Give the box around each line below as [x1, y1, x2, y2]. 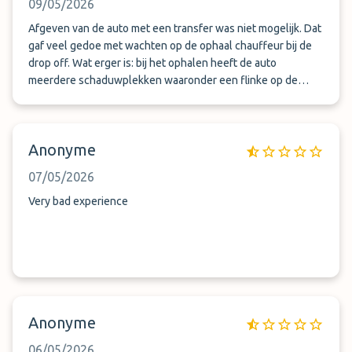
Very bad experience [28, 195, 128, 207]
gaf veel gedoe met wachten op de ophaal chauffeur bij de [28, 39, 312, 52]
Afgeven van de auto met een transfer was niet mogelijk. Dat [28, 22, 321, 35]
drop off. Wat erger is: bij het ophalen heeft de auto [28, 57, 277, 69]
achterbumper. [28, 91, 99, 104]
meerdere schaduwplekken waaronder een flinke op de [28, 74, 298, 86]
